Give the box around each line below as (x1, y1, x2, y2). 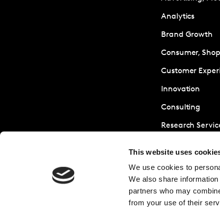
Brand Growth (161, 30, 213, 39)
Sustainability (161, 139, 211, 148)
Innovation (161, 85, 200, 93)
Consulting (161, 103, 201, 111)
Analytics (161, 12, 195, 21)
